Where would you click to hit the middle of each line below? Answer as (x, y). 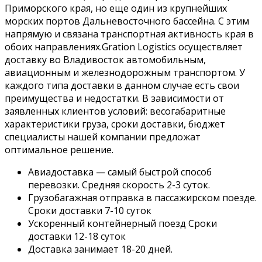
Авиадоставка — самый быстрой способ (120, 172)
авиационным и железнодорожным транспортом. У (125, 73)
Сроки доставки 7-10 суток (90, 211)
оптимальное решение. (59, 150)
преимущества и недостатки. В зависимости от (114, 99)
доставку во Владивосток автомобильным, (105, 60)
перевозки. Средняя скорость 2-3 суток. (119, 185)
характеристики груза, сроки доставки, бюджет (115, 124)
